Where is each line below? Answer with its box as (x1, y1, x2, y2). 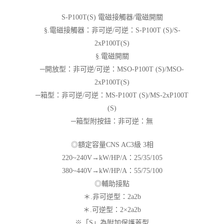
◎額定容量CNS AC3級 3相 (70, 141, 153, 148)
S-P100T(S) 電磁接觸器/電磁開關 (61, 13, 163, 21)
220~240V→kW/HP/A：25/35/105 (61, 154, 162, 161)
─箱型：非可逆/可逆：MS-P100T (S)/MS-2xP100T (35, 91, 188, 99)
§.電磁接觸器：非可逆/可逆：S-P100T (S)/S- (43, 26, 180, 34)
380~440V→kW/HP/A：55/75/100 (61, 167, 162, 174)
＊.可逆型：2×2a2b (83, 206, 141, 213)
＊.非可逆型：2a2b (83, 193, 141, 200)
